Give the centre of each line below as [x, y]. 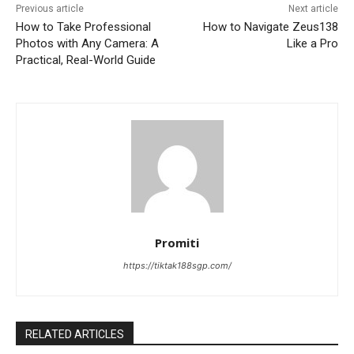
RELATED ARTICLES [75, 334]
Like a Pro [312, 43]
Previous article [50, 8]
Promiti [177, 242]
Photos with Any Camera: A [87, 43]
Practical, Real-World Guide [86, 60]
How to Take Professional [83, 26]
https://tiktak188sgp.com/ [177, 265]
